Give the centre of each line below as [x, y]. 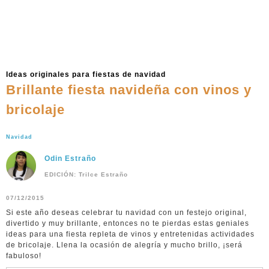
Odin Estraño [70, 159]
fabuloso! [24, 256]
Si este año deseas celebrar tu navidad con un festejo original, [126, 213]
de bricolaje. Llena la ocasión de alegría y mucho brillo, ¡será [124, 245]
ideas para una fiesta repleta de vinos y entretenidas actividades [130, 234]
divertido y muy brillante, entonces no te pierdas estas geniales [128, 223]
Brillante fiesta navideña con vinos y [129, 90]
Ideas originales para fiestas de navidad [86, 74]
